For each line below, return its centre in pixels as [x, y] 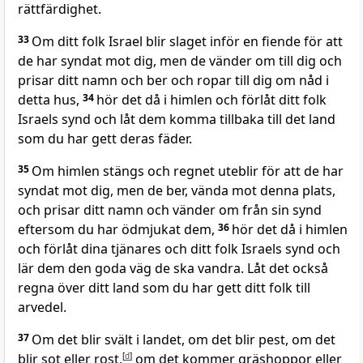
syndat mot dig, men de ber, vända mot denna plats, [177, 191]
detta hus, [50, 100]
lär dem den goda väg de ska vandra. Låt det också [173, 269]
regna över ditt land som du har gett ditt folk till [164, 288]
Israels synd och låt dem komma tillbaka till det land [177, 120]
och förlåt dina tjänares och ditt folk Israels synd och [179, 249]
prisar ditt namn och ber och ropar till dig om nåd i [173, 81]
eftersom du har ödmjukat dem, [118, 230]
